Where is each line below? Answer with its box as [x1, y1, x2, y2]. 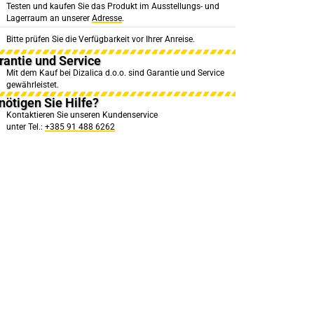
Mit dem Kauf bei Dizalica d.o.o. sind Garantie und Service [6, 68, 224, 78]
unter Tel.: [6, 122, 45, 132]
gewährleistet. [6, 80, 59, 90]
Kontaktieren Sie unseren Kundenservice [6, 110, 158, 120]
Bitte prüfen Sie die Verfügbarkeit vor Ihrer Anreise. [6, 34, 195, 44]
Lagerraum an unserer [6, 13, 92, 23]
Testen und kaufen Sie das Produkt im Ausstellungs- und [6, 1, 219, 11]
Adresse [91, 13, 122, 23]
